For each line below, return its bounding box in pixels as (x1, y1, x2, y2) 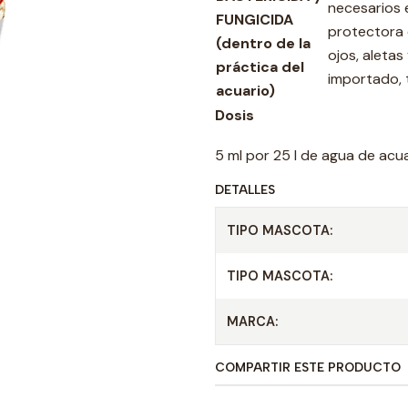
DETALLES (215, 182, 275, 197)
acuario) (216, 81, 275, 100)
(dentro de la (216, 34, 311, 53)
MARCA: (227, 313, 278, 330)
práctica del (216, 57, 304, 76)
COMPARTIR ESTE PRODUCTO (215, 360, 401, 374)
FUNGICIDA (216, 10, 293, 29)
